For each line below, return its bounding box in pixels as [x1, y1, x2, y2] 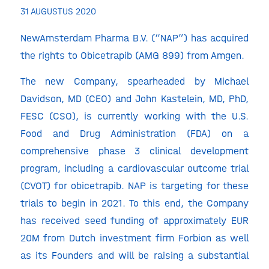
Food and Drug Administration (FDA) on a [20, 127, 249, 140]
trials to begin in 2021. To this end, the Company [20, 197, 249, 210]
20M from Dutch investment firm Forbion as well [20, 232, 249, 244]
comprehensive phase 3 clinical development [20, 145, 249, 157]
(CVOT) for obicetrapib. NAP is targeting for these [20, 180, 249, 192]
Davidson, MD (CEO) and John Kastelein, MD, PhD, [20, 92, 249, 105]
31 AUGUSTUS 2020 [20, 6, 96, 17]
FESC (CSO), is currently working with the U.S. [20, 110, 249, 122]
